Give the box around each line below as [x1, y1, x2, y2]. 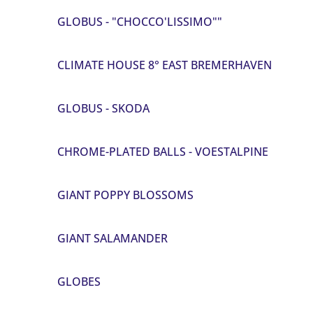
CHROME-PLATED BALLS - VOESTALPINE [57, 144, 269, 160]
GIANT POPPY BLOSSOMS [57, 187, 194, 203]
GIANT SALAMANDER [57, 231, 168, 247]
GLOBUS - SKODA [57, 101, 150, 117]
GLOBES [57, 274, 101, 290]
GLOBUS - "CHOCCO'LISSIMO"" [57, 14, 223, 30]
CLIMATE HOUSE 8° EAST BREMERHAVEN [57, 57, 272, 73]
